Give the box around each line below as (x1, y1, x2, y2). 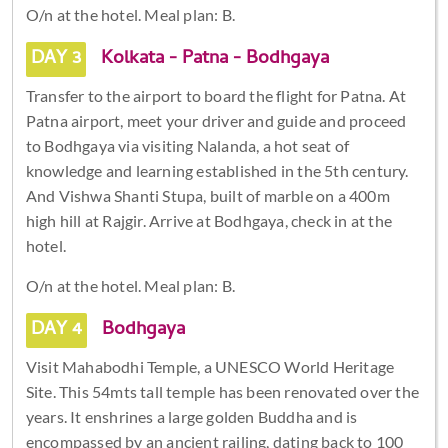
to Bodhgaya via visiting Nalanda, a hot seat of (25, 135, 350, 155)
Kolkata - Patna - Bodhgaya (95, 43, 329, 75)
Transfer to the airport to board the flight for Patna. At (25, 85, 407, 105)
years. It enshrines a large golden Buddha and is (25, 406, 358, 426)
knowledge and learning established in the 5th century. (25, 160, 409, 180)
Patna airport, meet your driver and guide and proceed (25, 110, 407, 130)
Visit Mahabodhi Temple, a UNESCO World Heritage (25, 356, 395, 376)
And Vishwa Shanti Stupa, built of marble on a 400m (25, 185, 390, 205)
